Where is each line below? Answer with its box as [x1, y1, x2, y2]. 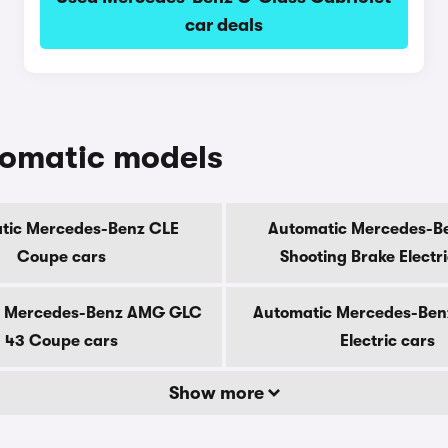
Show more [168, 383, 268, 403]
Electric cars [339, 332, 435, 350]
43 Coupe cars [4, 332, 118, 350]
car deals [184, 15, 263, 35]
